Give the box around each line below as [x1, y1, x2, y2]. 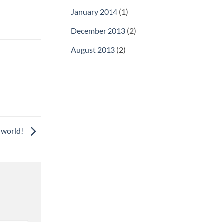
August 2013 [71, 45, 115, 55]
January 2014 [71, 7, 117, 17]
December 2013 [71, 26, 125, 36]
